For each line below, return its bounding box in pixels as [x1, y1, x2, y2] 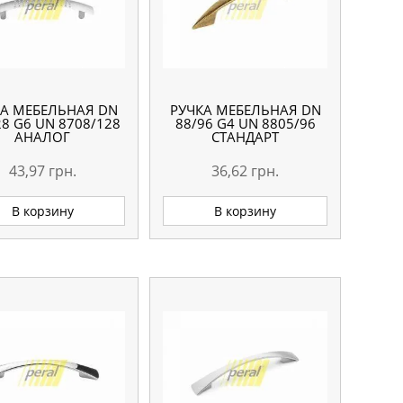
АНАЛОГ [14, 128, 71, 146]
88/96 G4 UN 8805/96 [175, 114, 316, 132]
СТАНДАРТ [211, 128, 280, 146]
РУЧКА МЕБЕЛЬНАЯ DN [169, 101, 321, 119]
